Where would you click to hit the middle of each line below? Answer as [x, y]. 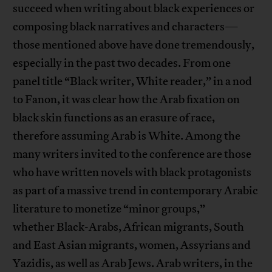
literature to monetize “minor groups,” [109, 209]
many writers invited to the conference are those [132, 155]
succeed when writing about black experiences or [134, 9]
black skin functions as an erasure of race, [114, 118]
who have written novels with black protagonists [132, 173]
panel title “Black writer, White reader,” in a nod [133, 82]
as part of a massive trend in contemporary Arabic [136, 191]
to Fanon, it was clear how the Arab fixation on [127, 100]
